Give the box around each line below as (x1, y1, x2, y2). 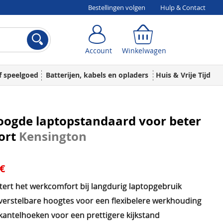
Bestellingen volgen (88, 3, 145, 12)
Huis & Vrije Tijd (155, 70, 211, 80)
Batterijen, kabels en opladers (46, 70, 148, 80)
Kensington (19, 128, 87, 145)
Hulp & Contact (160, 3, 206, 12)
